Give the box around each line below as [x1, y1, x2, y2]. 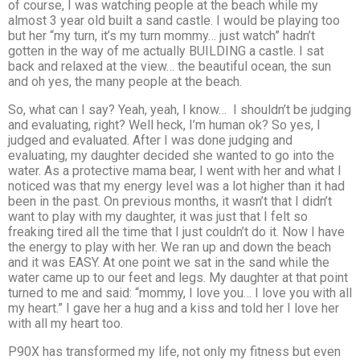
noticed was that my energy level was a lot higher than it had [8, 178, 345, 194]
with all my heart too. [8, 315, 123, 331]
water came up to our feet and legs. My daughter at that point [8, 269, 348, 285]
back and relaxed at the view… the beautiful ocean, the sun [8, 58, 331, 74]
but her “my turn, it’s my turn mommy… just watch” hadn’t [8, 27, 315, 43]
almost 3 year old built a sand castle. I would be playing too [8, 12, 340, 28]
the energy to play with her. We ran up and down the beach [8, 239, 331, 255]
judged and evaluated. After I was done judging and [8, 132, 292, 148]
